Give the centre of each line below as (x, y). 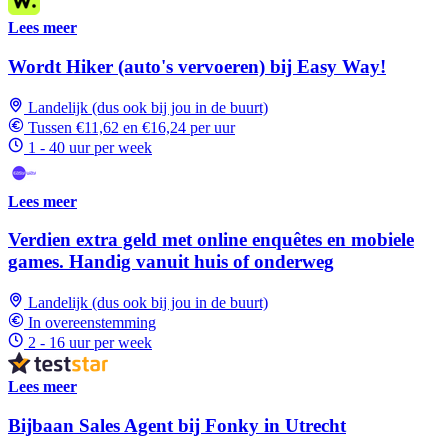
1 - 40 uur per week (90, 147)
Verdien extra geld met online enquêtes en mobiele (211, 240)
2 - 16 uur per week (90, 343)
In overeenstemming (92, 323)
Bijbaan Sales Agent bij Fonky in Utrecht (177, 425)
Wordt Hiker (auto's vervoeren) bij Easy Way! (197, 66)
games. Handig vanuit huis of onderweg (171, 262)
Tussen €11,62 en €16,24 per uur (131, 127)
